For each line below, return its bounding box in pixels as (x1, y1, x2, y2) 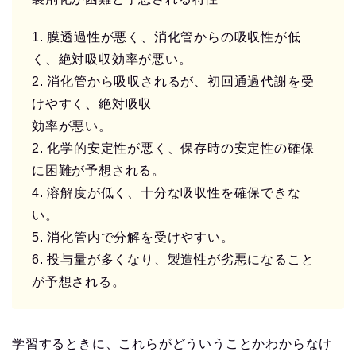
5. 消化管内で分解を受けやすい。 (32, 230, 234, 245)
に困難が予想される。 (32, 164, 165, 178)
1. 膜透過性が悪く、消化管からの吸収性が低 (32, 30, 301, 44)
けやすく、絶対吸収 (32, 97, 153, 111)
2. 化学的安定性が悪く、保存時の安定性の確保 (32, 141, 315, 156)
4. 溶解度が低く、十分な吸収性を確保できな (32, 186, 301, 200)
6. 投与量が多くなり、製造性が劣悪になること (32, 253, 315, 267)
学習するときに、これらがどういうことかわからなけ (12, 337, 333, 351)
